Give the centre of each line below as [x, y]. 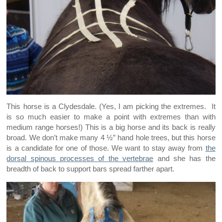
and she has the [184, 159]
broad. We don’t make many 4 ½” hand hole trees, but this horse [111, 138]
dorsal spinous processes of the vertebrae [80, 159]
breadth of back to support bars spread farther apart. [91, 169]
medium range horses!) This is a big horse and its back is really [111, 128]
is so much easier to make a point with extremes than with [111, 117]
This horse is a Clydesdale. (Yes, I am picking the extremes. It [111, 107]
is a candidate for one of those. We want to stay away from [106, 148]
